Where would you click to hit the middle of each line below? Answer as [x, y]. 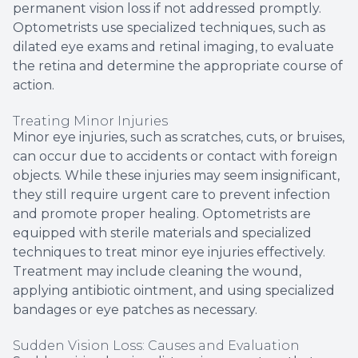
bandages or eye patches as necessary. [135, 309]
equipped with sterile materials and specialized [162, 233]
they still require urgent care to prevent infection [171, 194]
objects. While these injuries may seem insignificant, [176, 175]
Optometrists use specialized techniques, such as [169, 27]
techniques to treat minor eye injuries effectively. [169, 252]
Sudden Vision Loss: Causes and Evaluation [156, 345]
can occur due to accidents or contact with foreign [175, 156]
